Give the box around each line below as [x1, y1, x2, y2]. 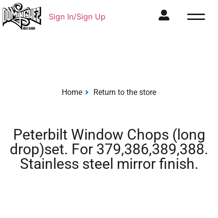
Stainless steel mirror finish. [19, 155, 199, 173]
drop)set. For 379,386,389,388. [10, 141, 208, 158]
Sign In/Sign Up [48, 12, 106, 22]
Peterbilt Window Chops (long [13, 126, 205, 144]
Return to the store [93, 88, 156, 97]
